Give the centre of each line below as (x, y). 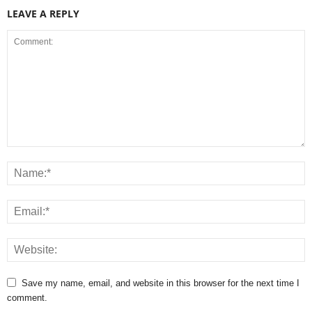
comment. (27, 297)
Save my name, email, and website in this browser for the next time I (161, 283)
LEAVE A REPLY (43, 13)
